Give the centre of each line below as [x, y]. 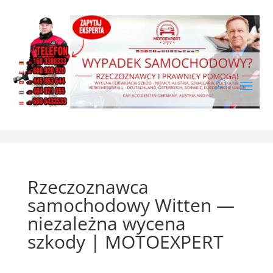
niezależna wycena [106, 223]
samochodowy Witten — [131, 205]
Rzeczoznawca [88, 186]
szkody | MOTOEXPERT [125, 241]
